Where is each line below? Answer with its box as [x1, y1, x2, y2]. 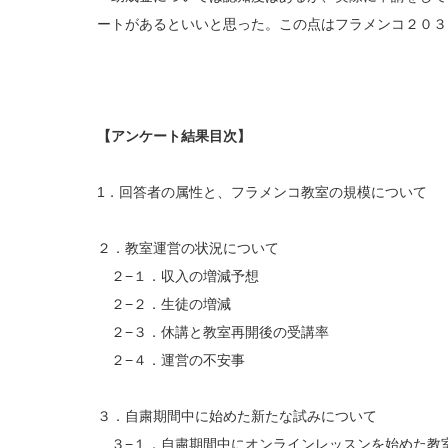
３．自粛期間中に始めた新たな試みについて [97, 408, 377, 425]
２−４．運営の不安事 [97, 352, 245, 369]
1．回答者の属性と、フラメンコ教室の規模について [97, 184, 427, 201]
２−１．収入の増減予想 [97, 268, 259, 285]
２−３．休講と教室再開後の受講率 [97, 324, 329, 341]
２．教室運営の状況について [97, 240, 279, 257]
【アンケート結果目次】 [97, 128, 251, 145]
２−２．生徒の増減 [97, 296, 231, 313]
